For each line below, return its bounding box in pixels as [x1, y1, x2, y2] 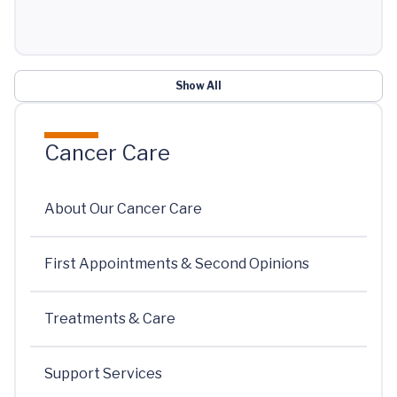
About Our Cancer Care [44, 199, 202, 217]
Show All [175, 78, 222, 92]
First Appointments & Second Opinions [44, 254, 309, 272]
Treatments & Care [44, 309, 175, 327]
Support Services [44, 364, 162, 382]
